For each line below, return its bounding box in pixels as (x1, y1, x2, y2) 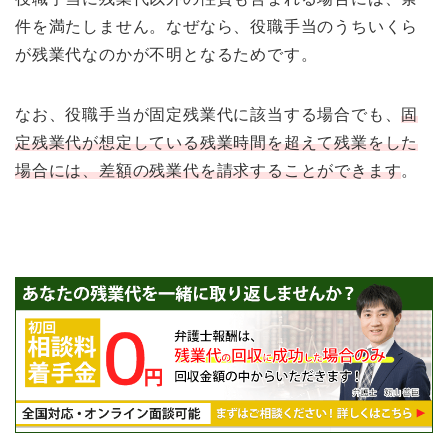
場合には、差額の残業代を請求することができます (15, 162, 402, 180)
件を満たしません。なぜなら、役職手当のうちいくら (15, 18, 419, 36)
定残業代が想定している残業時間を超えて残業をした (15, 134, 419, 152)
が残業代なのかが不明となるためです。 (15, 46, 318, 64)
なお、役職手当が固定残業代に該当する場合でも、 (15, 106, 402, 124)
